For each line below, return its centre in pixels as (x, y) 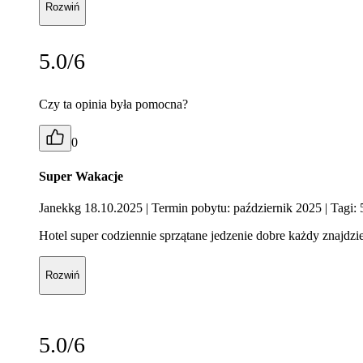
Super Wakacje (81, 176)
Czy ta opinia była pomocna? (113, 105)
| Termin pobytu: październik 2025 (234, 207)
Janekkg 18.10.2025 (92, 207)
